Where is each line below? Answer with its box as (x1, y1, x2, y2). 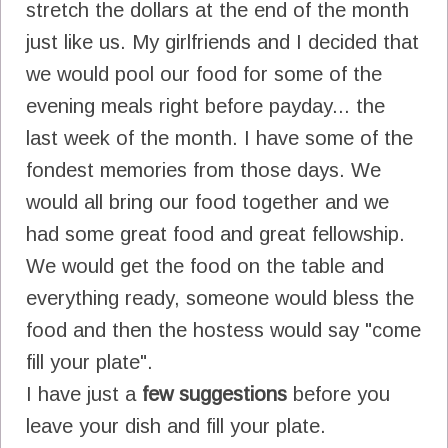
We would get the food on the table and (26, 254, 384, 277)
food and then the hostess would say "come (26, 318, 421, 341)
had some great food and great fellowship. (26, 222, 405, 245)
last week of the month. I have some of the (26, 126, 413, 149)
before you (287, 382, 390, 405)
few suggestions (142, 382, 287, 405)
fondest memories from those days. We (26, 158, 381, 181)
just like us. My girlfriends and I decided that (26, 30, 419, 53)
